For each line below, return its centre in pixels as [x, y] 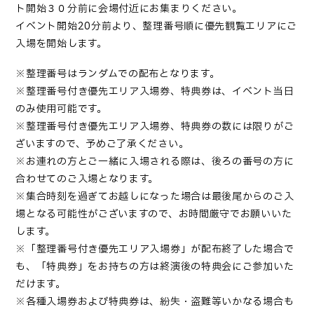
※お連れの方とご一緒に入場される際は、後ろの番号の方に [155, 162]
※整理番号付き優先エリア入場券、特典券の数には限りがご [155, 127]
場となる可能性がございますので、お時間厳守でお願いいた [154, 214]
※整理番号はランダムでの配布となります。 [118, 74]
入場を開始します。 [61, 44]
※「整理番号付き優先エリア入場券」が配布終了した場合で [155, 249]
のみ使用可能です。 [63, 109]
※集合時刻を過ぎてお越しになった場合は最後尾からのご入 [155, 197]
